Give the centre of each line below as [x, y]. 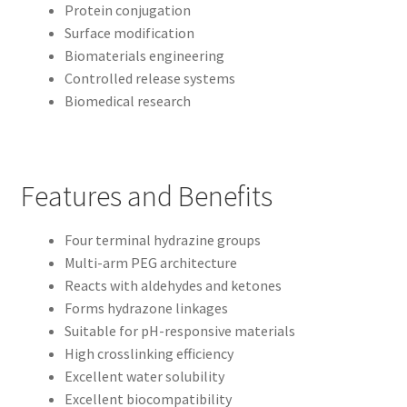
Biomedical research [127, 100]
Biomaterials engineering [144, 55]
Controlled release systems [149, 78]
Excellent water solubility [144, 377]
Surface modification [129, 32]
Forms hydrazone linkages [146, 308]
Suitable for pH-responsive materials [179, 331]
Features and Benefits [146, 196]
